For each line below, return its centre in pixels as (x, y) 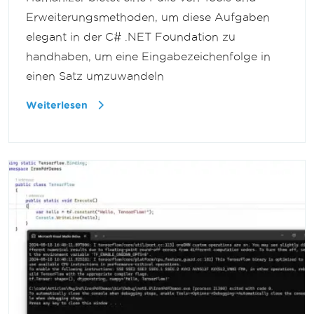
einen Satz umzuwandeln (95, 76)
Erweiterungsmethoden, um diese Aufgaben (148, 17)
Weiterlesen (58, 105)
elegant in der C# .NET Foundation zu (131, 36)
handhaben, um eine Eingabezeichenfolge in (148, 56)
